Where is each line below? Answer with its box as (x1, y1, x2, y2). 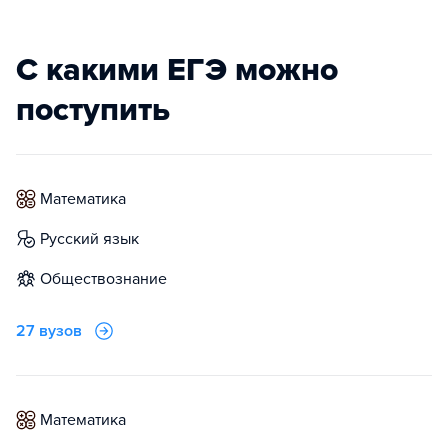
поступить (16, 91, 170, 129)
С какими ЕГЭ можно (16, 51, 338, 89)
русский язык (49, 229, 139, 249)
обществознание (52, 269, 167, 289)
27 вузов (16, 321, 82, 341)
